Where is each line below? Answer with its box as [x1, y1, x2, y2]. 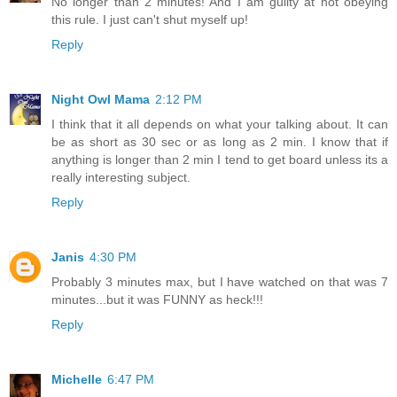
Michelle [51, 372, 102, 387]
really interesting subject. [51, 170, 191, 185]
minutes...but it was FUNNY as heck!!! [51, 292, 263, 307]
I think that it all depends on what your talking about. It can [51, 117, 388, 132]
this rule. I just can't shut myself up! [51, 12, 248, 27]
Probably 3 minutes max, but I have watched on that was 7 [51, 275, 388, 290]
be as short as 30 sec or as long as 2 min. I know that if [51, 135, 388, 150]
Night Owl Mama [51, 92, 150, 107]
